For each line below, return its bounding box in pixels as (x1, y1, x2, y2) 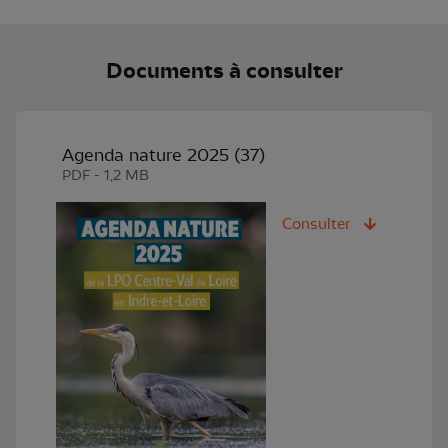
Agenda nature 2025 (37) (62, 144, 265, 165)
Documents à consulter (105, 57, 343, 84)
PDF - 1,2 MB (62, 167, 149, 184)
